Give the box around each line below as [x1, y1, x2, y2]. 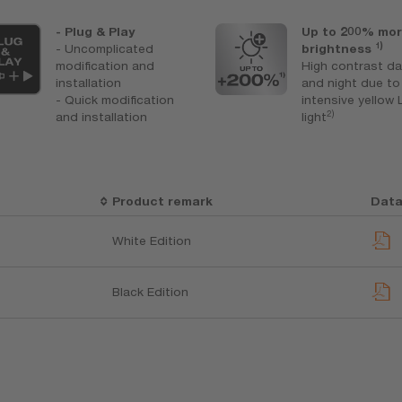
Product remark [111, 194, 213, 208]
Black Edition [111, 284, 188, 299]
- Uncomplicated [56, 41, 154, 56]
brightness [301, 41, 376, 56]
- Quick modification [56, 92, 175, 107]
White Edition [111, 233, 191, 248]
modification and [56, 58, 155, 73]
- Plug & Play [56, 24, 135, 39]
